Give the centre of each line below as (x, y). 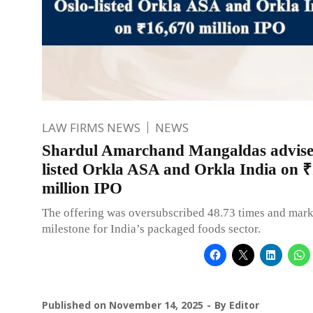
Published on (75, 305)
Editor (244, 305)
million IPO (82, 188)
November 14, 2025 (156, 305)
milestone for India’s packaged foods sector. (151, 228)
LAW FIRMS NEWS (91, 127)
